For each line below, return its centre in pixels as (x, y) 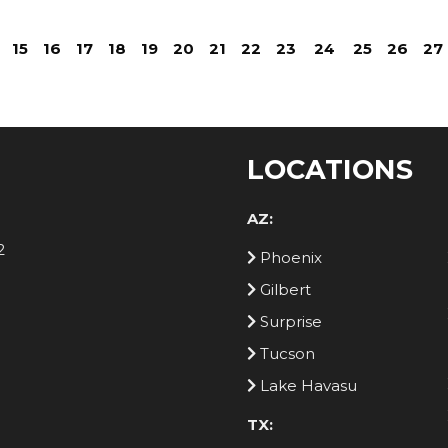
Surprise (289, 321)
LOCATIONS (330, 169)
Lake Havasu (306, 385)
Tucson (285, 353)
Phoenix (289, 257)
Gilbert (283, 289)
